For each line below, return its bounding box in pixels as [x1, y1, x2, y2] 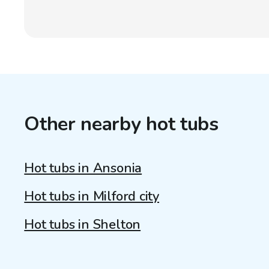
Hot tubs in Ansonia [24, 159, 142, 177]
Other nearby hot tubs [24, 111, 219, 138]
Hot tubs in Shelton [24, 215, 141, 234]
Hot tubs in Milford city [24, 187, 160, 205]
